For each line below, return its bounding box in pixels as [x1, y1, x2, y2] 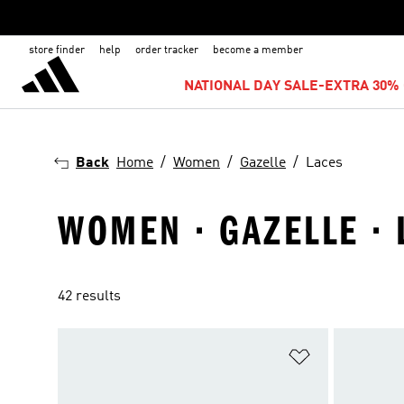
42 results [58, 289, 121, 304]
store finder [29, 45, 85, 56]
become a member [213, 45, 303, 56]
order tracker [135, 45, 198, 56]
